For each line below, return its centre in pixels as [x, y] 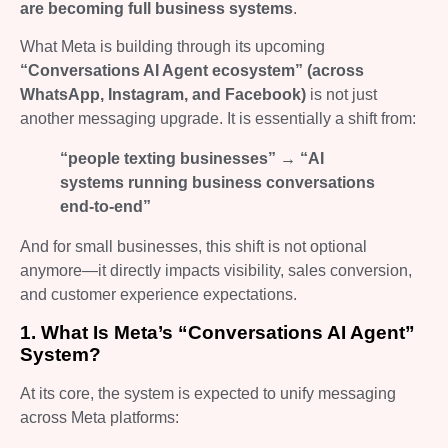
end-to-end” [105, 207]
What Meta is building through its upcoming [172, 47]
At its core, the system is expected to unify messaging [208, 393]
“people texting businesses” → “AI [192, 159]
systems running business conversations [217, 183]
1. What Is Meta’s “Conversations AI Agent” [217, 332]
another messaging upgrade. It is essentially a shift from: [218, 119]
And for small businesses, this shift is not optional [193, 247]
